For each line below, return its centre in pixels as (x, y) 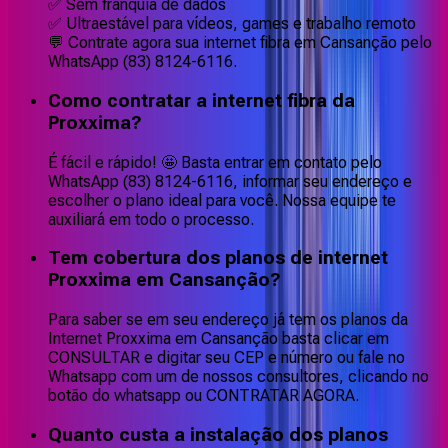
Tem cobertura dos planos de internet (218, 258)
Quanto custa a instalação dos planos (218, 434)
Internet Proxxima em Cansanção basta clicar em (218, 339)
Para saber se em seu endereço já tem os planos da (228, 320)
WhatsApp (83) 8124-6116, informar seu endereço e (230, 181)
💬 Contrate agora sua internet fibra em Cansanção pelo (240, 43)
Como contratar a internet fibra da (201, 101)
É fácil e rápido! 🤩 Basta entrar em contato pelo (215, 162)
